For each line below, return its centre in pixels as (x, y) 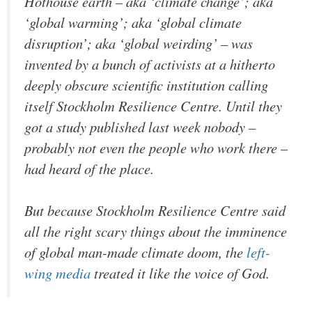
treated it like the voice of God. (180, 273)
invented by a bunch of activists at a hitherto (150, 64)
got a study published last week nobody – (140, 126)
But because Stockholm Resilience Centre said (155, 211)
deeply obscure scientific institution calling (146, 85)
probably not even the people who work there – (156, 147)
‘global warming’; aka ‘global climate (133, 22)
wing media (57, 273)
